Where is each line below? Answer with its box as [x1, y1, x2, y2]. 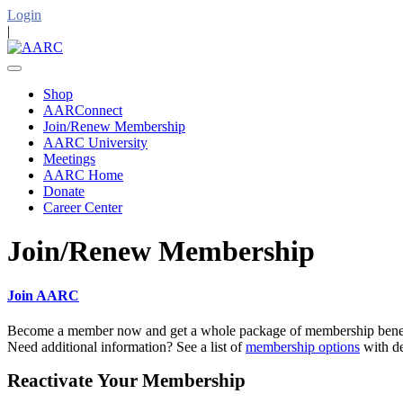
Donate [43, 184, 85, 199]
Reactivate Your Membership [7, 370, 246, 391]
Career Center [43, 200, 122, 215]
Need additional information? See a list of [7, 339, 246, 355]
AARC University [43, 135, 148, 150]
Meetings [43, 151, 95, 166]
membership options [246, 339, 360, 355]
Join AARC [7, 287, 79, 303]
